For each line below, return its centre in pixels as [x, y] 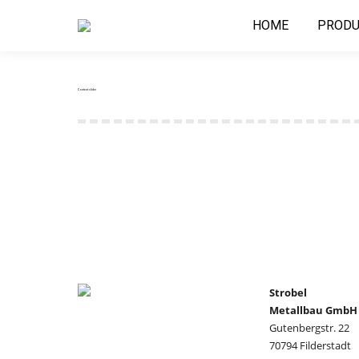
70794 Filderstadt [310, 345]
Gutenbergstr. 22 [309, 328]
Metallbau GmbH [313, 310]
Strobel [288, 292]
